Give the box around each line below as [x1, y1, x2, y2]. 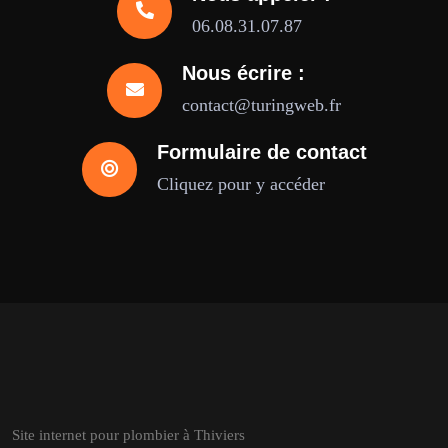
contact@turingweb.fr [182, 95, 341, 115]
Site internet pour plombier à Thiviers [12, 427, 245, 443]
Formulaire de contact [156, 141, 367, 163]
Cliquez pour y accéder [156, 174, 325, 194]
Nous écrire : [182, 62, 305, 84]
